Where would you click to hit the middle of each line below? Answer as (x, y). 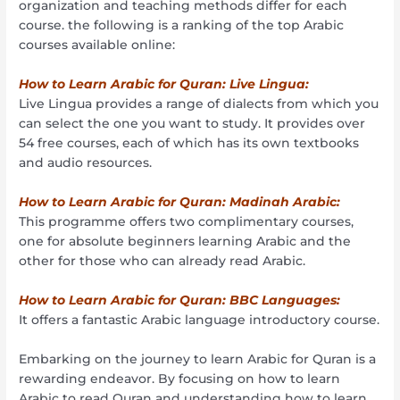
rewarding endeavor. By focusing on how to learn (180, 378)
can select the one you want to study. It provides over (192, 124)
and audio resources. (86, 163)
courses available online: (97, 45)
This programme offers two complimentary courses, (187, 221)
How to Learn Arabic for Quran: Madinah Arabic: (180, 201)
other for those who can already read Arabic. (162, 260)
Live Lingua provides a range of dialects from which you (199, 104)
